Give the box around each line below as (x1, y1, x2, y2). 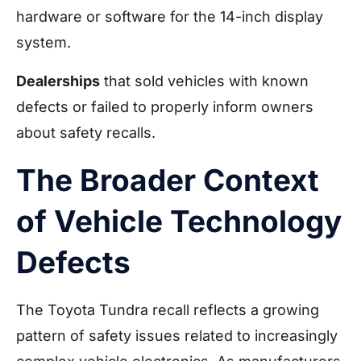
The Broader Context (16, 161, 319, 198)
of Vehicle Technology (16, 202, 342, 239)
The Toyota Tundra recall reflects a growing (16, 301, 319, 318)
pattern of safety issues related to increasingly (16, 326, 338, 344)
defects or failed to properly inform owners (16, 98, 313, 116)
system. (16, 34, 71, 52)
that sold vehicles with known (100, 73, 309, 90)
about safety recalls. (16, 124, 156, 142)
